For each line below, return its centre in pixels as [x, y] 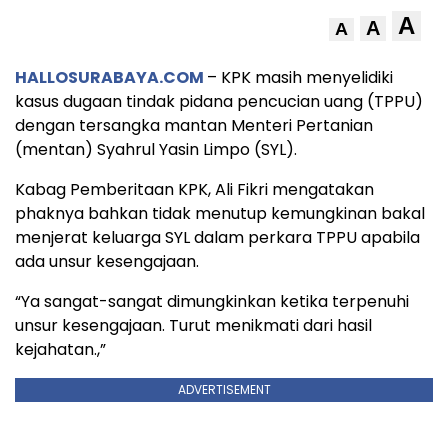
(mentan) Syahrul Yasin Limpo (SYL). [156, 150]
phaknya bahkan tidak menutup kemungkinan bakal [220, 214]
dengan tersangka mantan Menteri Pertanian [194, 126]
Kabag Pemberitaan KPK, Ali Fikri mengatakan [194, 190]
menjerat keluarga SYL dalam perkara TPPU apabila [217, 238]
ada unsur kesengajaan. [107, 262]
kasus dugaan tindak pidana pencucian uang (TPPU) [219, 102]
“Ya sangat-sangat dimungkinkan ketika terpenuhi [212, 302]
